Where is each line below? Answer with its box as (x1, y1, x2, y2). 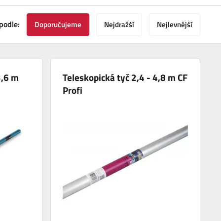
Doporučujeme (35, 19, 81, 31)
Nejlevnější (157, 19, 192, 31)
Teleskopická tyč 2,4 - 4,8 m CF (63, 70, 188, 85)
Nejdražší (104, 19, 134, 31)
